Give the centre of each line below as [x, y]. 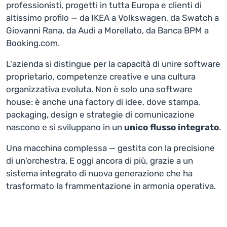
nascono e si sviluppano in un [65, 127]
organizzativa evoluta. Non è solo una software [99, 89]
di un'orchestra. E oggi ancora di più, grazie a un [100, 161]
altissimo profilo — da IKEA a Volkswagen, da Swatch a [112, 18]
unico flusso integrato [172, 127]
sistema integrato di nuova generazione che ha [99, 174]
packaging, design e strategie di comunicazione [100, 115]
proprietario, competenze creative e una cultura [101, 77]
